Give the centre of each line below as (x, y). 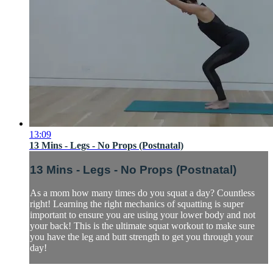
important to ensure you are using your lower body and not (143, 215)
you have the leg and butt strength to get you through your (141, 237)
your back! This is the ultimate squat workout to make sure (142, 226)
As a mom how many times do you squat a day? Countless (142, 193)
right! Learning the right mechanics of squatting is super (137, 204)
